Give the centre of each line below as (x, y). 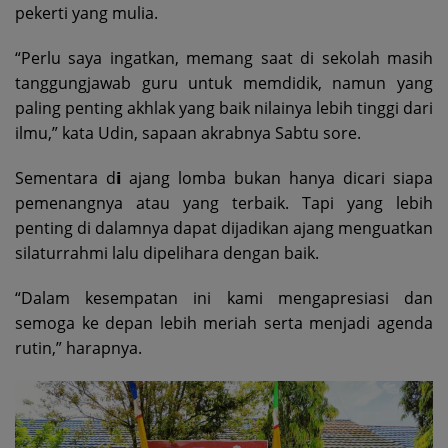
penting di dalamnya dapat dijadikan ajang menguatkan (224, 227)
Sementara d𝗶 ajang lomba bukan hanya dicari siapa (224, 177)
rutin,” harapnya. (78, 347)
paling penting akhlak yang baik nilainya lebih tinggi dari (224, 107)
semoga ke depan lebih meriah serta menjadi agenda (224, 322)
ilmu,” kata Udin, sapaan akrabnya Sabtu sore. (188, 132)
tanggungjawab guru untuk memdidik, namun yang (224, 82)
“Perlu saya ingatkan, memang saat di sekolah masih (224, 57)
